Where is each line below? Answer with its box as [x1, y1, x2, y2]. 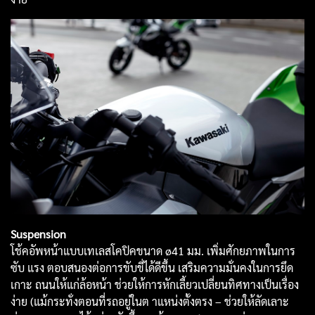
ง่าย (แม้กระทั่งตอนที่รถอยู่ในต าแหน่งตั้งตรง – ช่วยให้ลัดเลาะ [11, 293, 289, 309]
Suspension [11, 226, 66, 241]
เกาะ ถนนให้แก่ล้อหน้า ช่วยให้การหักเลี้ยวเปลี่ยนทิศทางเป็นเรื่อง [11, 276, 299, 292]
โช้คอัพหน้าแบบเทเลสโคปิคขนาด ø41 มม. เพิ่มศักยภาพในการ [11, 243, 295, 258]
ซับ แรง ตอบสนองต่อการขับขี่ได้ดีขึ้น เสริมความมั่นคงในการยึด [11, 259, 293, 275]
